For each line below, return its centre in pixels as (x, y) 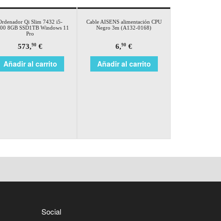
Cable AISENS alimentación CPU (124, 21)
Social (51, 211)
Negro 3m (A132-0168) (124, 27)
